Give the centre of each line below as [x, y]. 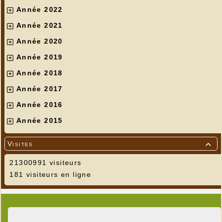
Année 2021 [39, 26]
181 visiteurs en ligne [49, 175]
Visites [20, 144]
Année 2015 [39, 121]
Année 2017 [39, 89]
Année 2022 [39, 10]
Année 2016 [39, 105]
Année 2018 [39, 73]
